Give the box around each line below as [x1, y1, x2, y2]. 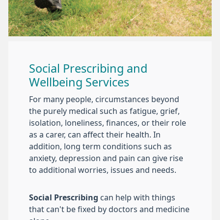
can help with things [98, 193, 175, 202]
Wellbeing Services [29, 77, 129, 88]
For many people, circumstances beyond [29, 95, 179, 104]
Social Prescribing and [29, 63, 147, 75]
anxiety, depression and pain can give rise [29, 154, 183, 163]
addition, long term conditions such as [29, 142, 172, 151]
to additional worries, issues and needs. [29, 166, 176, 174]
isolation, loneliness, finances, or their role [29, 119, 186, 127]
